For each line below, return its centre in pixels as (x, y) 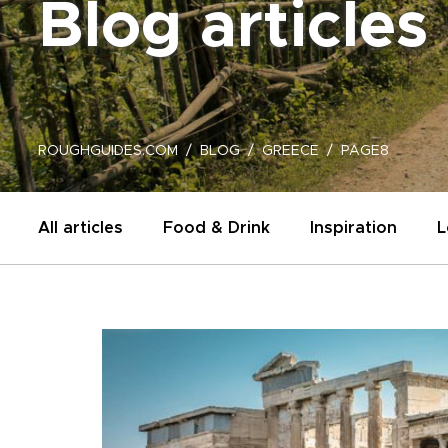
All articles (80, 228)
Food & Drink (216, 228)
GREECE (290, 151)
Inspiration (353, 228)
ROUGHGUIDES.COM (108, 151)
